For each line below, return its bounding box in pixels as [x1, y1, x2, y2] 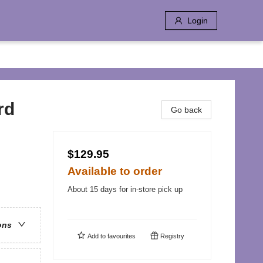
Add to [86, 232, 107, 240]
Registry [159, 232, 184, 240]
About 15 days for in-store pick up [68, 185, 183, 194]
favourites [107, 232, 136, 240]
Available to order [68, 165, 162, 177]
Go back [171, 105, 202, 114]
